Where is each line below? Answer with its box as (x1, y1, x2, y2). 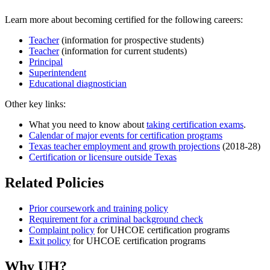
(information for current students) (59, 45, 187, 56)
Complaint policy (29, 224, 95, 235)
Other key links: (5, 98, 66, 109)
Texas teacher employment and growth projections (29, 140, 220, 151)
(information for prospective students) (59, 34, 204, 45)
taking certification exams (146, 119, 243, 130)
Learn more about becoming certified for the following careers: (5, 14, 243, 25)
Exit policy (29, 235, 71, 246)
